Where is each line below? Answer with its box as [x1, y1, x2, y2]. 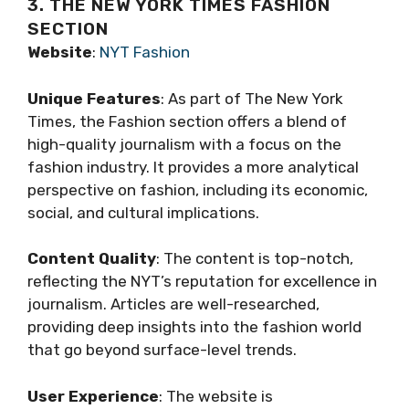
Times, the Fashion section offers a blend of [27, 111, 347, 131]
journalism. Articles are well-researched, [27, 295, 320, 314]
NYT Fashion [100, 43, 190, 62]
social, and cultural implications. [27, 203, 259, 222]
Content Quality [27, 249, 156, 268]
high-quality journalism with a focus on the [27, 134, 341, 153]
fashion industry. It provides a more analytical [27, 157, 359, 176]
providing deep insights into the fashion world [27, 318, 362, 337]
